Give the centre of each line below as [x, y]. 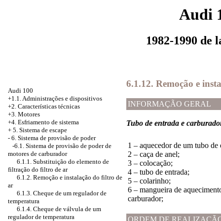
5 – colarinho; [149, 181]
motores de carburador [37, 154]
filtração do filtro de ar [38, 169]
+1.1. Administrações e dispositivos [55, 98]
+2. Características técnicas [44, 106]
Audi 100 [20, 91]
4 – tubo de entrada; [159, 172]
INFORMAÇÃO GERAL [169, 104]
